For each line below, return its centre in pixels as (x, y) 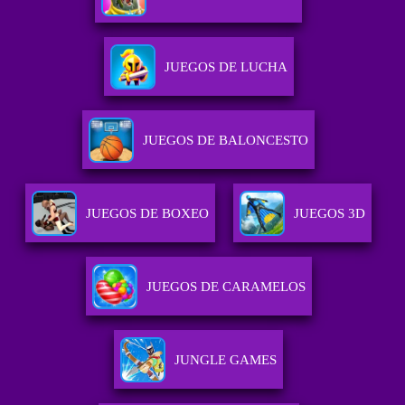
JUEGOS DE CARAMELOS (226, 287)
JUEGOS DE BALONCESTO (226, 141)
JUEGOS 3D (330, 214)
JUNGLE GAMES (226, 360)
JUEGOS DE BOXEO (148, 214)
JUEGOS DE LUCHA (226, 67)
